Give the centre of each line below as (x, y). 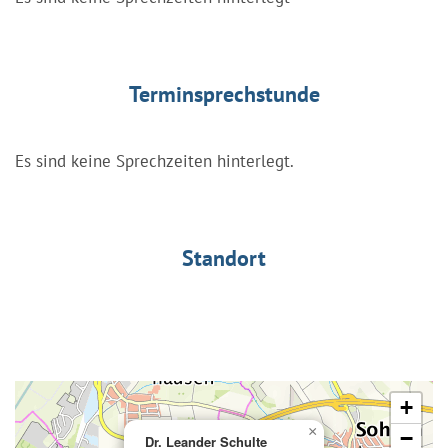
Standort (224, 257)
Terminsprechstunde (224, 93)
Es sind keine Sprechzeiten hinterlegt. (154, 160)
